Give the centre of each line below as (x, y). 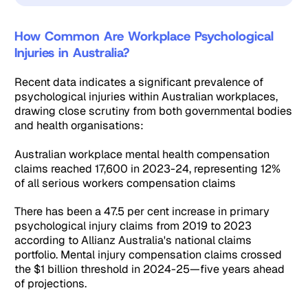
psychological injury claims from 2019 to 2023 (133, 226)
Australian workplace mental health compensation (142, 154)
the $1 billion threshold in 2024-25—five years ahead (150, 269)
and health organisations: (79, 126)
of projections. (51, 284)
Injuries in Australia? (72, 52)
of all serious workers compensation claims (125, 183)
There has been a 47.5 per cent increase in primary (142, 212)
